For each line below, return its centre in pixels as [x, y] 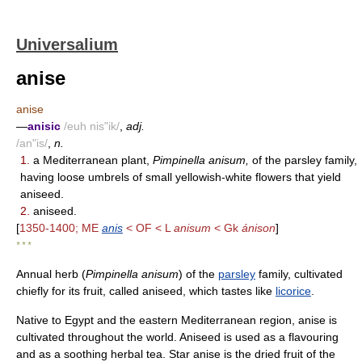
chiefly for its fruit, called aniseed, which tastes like [146, 291]
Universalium [67, 44]
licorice [293, 291]
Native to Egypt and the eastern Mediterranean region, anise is [177, 320]
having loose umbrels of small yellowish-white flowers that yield [181, 177]
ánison [259, 228]
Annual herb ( [51, 274]
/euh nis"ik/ [92, 126]
